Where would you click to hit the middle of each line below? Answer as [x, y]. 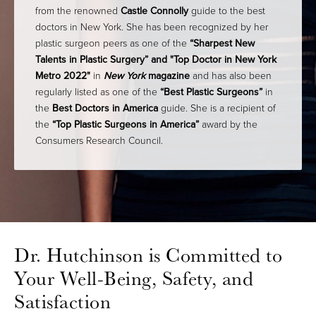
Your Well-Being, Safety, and [134, 278]
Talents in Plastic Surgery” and [103, 60]
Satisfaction [62, 302]
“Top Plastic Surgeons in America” [126, 125]
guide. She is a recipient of [217, 109]
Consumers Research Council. [99, 141]
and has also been [232, 76]
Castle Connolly [154, 11]
